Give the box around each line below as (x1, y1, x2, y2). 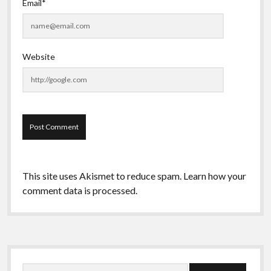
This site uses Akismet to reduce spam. (22, 169, 183, 181)
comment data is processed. (22, 184, 137, 196)
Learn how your (183, 169, 246, 181)
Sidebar (7, 244, 65, 266)
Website (22, 51, 55, 62)
